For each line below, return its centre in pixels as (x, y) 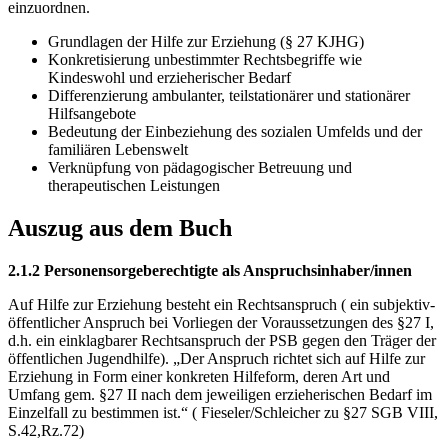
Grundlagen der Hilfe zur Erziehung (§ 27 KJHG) (206, 42)
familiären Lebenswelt (118, 150)
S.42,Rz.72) (46, 431)
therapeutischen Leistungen (134, 186)
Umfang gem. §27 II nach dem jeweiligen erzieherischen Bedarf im (220, 395)
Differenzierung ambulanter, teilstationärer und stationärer (229, 96)
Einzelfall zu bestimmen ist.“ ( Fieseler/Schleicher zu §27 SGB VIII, (223, 413)
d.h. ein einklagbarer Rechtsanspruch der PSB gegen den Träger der (222, 341)
